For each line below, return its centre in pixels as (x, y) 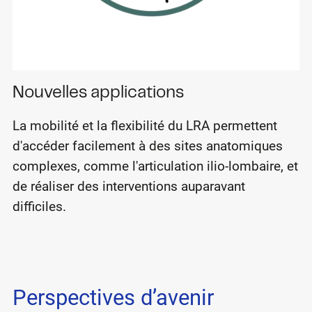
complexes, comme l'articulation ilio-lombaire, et (155, 166)
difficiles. (39, 207)
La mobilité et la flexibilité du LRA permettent (145, 126)
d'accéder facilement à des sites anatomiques (147, 146)
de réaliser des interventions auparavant (128, 187)
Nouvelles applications (98, 93)
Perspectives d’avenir (113, 297)
